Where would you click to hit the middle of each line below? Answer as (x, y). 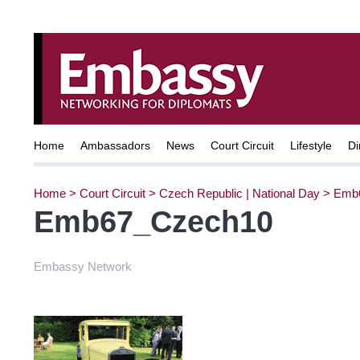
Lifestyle (311, 145)
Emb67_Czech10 (153, 221)
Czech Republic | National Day (239, 193)
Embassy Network (83, 266)
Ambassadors (115, 145)
